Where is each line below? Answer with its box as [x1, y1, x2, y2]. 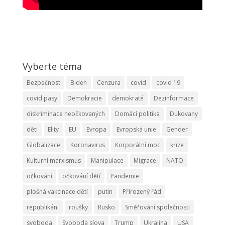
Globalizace [26, 141, 60, 149]
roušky [68, 203, 88, 211]
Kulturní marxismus [26, 156, 81, 165]
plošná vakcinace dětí [26, 187, 88, 196]
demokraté [111, 94, 144, 102]
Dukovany [169, 109, 198, 118]
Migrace [133, 156, 156, 165]
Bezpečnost [26, 78, 60, 87]
